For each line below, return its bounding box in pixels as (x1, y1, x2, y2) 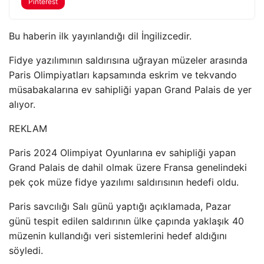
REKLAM (9, 123, 47, 134)
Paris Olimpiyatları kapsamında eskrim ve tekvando (9, 69, 237, 81)
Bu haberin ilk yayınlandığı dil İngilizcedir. (9, 30, 192, 42)
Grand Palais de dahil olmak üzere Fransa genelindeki (9, 161, 247, 173)
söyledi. (9, 245, 43, 256)
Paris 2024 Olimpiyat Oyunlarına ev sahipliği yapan (9, 147, 236, 159)
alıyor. (9, 98, 35, 110)
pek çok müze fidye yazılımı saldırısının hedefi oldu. (9, 176, 239, 188)
